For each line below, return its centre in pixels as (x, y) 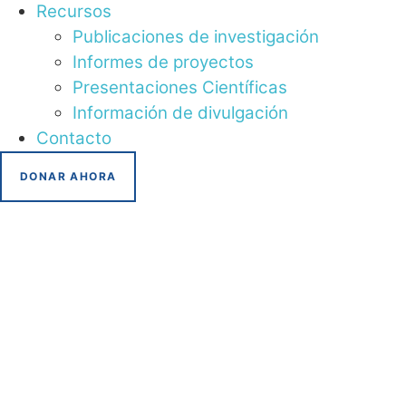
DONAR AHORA (68, 177)
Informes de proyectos (163, 63)
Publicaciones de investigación (196, 37)
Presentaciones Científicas (180, 88)
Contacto (74, 139)
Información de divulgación (180, 113)
